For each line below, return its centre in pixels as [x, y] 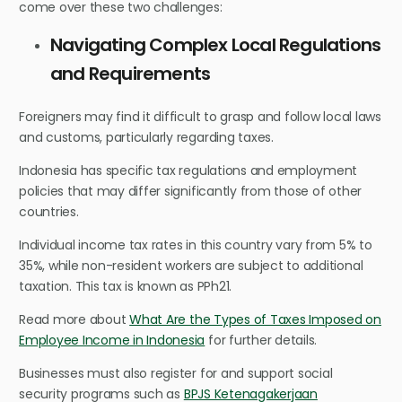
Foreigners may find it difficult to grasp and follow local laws [200, 116]
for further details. [261, 340]
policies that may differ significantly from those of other [191, 191]
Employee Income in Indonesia [112, 340]
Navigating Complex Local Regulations [216, 44]
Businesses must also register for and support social [176, 373]
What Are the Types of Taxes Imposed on [256, 319]
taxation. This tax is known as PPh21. [126, 286]
